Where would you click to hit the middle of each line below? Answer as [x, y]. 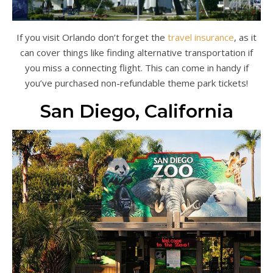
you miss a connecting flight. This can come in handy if [136, 67]
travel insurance [201, 37]
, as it [245, 37]
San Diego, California [136, 111]
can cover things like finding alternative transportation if [136, 52]
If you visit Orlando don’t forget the [92, 37]
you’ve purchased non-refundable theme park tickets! [136, 83]
